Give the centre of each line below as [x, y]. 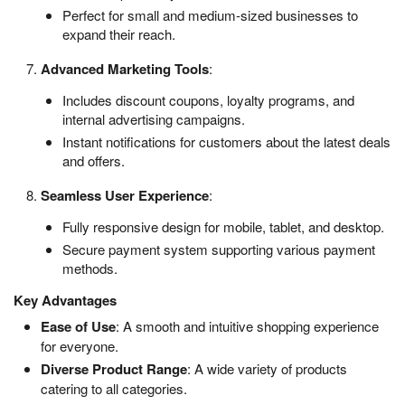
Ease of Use [78, 327]
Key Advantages [65, 301]
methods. [90, 268]
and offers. [94, 161]
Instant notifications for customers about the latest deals [226, 142]
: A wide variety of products [267, 369]
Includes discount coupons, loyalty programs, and [208, 100]
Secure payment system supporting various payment [219, 250]
